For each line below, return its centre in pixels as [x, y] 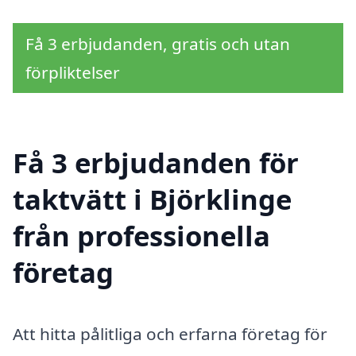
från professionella [141, 235]
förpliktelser [73, 72]
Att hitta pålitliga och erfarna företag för [170, 334]
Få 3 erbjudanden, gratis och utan [158, 43]
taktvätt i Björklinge [152, 199]
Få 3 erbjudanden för [156, 162]
